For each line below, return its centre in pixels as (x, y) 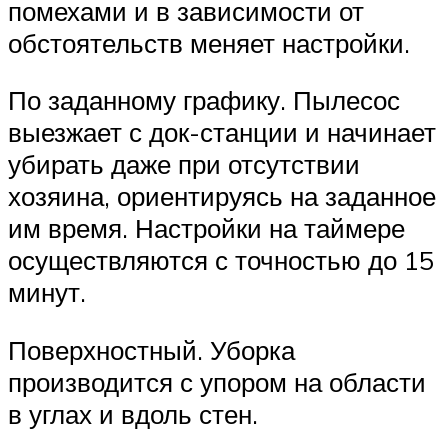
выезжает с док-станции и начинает (222, 132)
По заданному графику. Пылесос (204, 100)
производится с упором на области (217, 381)
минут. (47, 292)
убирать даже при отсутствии (184, 164)
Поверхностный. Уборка (151, 349)
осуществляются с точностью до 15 (221, 260)
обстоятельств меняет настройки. (209, 42)
